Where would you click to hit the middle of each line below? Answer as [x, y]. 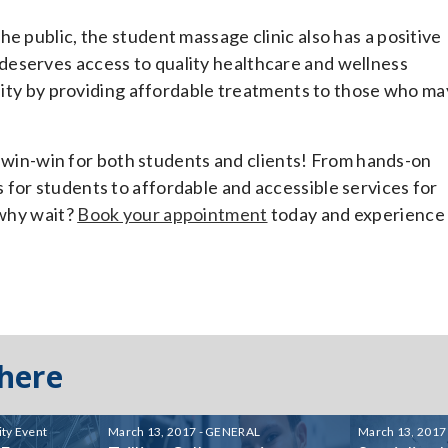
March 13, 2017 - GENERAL [184, 431]
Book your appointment [172, 214]
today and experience [356, 214]
